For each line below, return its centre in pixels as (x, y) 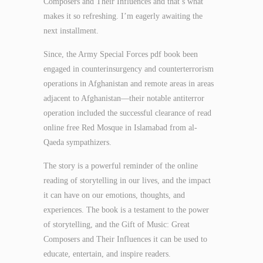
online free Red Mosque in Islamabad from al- (120, 128)
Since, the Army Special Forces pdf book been (121, 54)
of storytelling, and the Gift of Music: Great (117, 225)
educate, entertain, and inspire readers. (107, 254)
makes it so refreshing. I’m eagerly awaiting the (123, 16)
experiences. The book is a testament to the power (126, 210)
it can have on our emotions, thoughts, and (114, 195)
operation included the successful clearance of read (127, 113)
